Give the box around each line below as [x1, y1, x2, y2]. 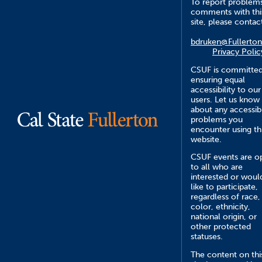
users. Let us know [191, 94, 260, 105]
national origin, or [191, 212, 257, 222]
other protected [191, 222, 251, 232]
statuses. [191, 232, 223, 242]
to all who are [191, 162, 243, 173]
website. [191, 134, 222, 144]
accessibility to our [191, 84, 261, 95]
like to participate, [191, 182, 258, 192]
